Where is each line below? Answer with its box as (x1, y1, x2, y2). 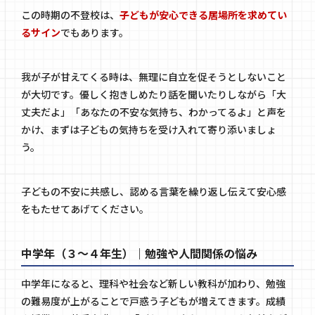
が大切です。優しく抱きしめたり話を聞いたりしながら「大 (21, 87, 286, 102)
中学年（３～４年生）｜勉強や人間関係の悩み (21, 244, 257, 262)
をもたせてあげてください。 (21, 202, 149, 217)
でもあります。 (60, 25, 129, 40)
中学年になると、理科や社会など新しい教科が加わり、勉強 (21, 276, 285, 290)
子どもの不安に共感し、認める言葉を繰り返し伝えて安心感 (21, 184, 286, 199)
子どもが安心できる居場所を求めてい (120, 8, 287, 22)
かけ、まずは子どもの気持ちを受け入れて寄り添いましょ (21, 122, 276, 137)
